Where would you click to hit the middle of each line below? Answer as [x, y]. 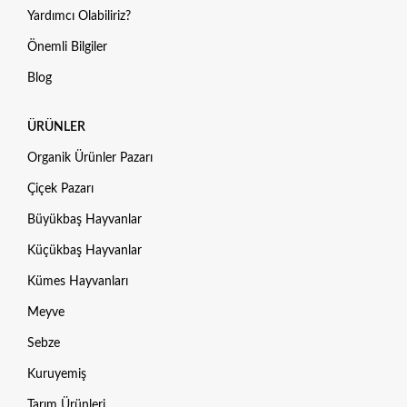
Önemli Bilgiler [67, 48]
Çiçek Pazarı [60, 189]
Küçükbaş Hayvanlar [84, 251]
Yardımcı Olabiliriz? [79, 17]
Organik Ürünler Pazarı [90, 159]
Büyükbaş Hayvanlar [84, 220]
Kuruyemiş [57, 375]
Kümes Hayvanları [78, 282]
